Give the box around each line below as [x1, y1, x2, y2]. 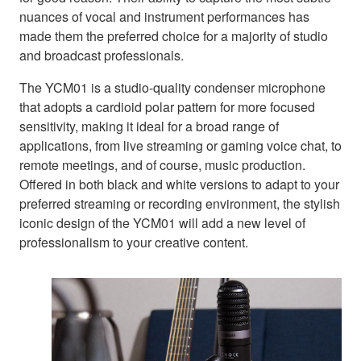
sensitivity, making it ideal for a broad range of [19, 117, 279, 136]
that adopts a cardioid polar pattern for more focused [19, 98, 315, 117]
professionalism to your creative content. [19, 233, 248, 252]
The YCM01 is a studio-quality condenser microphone [19, 78, 326, 98]
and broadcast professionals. [19, 46, 184, 65]
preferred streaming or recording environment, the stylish [19, 194, 340, 214]
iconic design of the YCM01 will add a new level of [19, 214, 305, 233]
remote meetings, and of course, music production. [19, 156, 305, 175]
